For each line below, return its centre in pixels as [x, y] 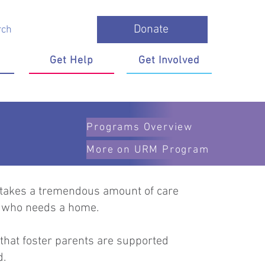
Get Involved [169, 61]
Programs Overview [140, 127]
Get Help [72, 61]
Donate [151, 30]
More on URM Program [148, 150]
